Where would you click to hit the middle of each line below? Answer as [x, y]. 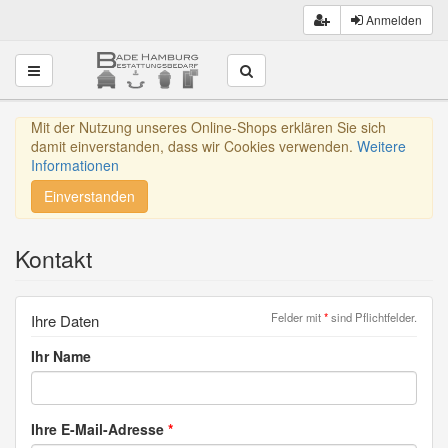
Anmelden [392, 19]
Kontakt [53, 259]
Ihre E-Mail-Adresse [99, 429]
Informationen [75, 165]
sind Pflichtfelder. [372, 317]
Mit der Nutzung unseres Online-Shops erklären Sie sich [208, 127]
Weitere [381, 146]
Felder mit [297, 317]
